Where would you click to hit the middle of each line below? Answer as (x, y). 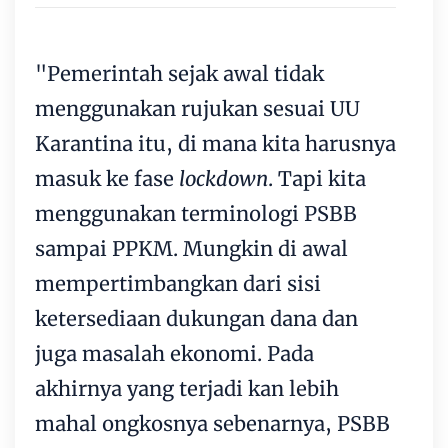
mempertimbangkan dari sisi (178, 284)
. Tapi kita (317, 179)
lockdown (221, 179)
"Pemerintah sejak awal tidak (179, 74)
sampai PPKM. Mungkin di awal (191, 249)
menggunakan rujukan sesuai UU (197, 109)
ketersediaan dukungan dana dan (196, 319)
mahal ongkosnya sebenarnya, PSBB (212, 424)
